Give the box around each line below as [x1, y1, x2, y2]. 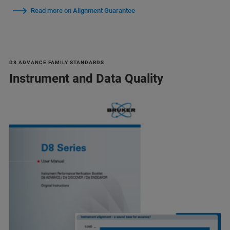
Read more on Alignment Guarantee [31, 6, 135, 14]
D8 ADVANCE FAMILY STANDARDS [9, 59, 104, 65]
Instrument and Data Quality [9, 71, 163, 86]
